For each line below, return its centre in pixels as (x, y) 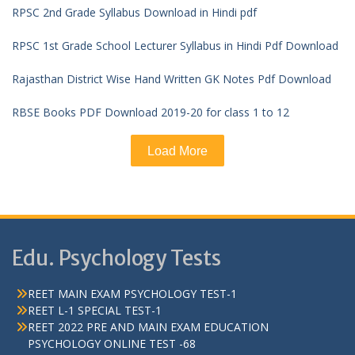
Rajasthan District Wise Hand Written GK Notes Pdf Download (172, 79)
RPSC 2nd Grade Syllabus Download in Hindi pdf (200, 13)
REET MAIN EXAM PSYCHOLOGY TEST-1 (132, 294)
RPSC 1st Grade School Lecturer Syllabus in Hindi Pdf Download (175, 46)
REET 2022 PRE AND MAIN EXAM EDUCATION (148, 327)
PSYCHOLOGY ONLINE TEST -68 (112, 344)
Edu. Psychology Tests (116, 258)
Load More (177, 151)
